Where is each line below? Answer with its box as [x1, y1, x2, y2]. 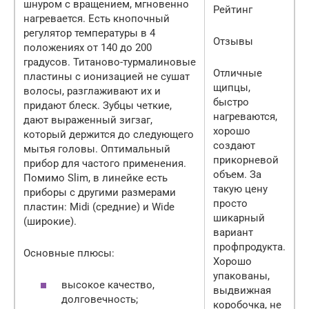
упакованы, [213, 269, 270, 282]
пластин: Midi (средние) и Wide [23, 200, 175, 213]
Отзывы [213, 34, 253, 48]
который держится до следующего [23, 128, 194, 141]
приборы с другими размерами [23, 186, 176, 199]
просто [213, 197, 248, 210]
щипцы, [213, 81, 250, 94]
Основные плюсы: [23, 246, 114, 259]
